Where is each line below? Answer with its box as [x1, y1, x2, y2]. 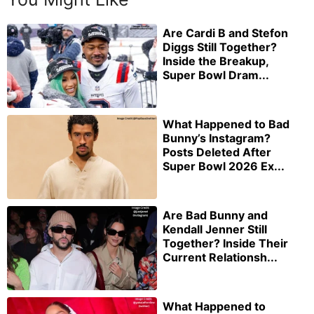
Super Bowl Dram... [163, 68, 269, 83]
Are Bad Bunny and [163, 207, 268, 222]
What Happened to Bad [163, 116, 289, 131]
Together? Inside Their [163, 235, 288, 250]
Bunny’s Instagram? [163, 130, 271, 145]
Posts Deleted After [163, 144, 271, 159]
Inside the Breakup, [163, 54, 268, 69]
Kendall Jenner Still [163, 221, 267, 236]
